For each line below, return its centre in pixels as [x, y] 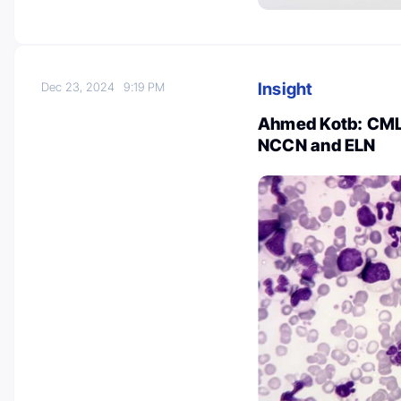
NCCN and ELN [317, 146]
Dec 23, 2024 [83, 87]
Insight [286, 90]
